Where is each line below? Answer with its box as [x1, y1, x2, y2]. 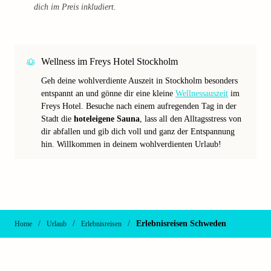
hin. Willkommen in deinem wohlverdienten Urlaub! [41, 140, 221, 149]
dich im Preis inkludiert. [34, 2, 116, 11]
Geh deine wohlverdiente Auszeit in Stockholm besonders [41, 76, 238, 85]
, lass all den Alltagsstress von [140, 114, 241, 123]
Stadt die [41, 114, 74, 123]
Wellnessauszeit [175, 89, 228, 98]
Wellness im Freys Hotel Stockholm [41, 56, 178, 67]
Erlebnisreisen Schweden [136, 219, 226, 228]
